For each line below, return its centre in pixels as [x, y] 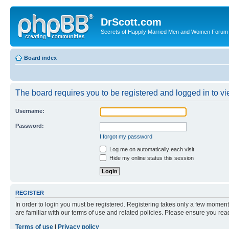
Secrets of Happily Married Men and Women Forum [164, 32]
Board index [40, 58]
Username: [30, 111]
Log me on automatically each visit [151, 149]
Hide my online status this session [151, 158]
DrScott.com [131, 22]
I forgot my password [126, 136]
